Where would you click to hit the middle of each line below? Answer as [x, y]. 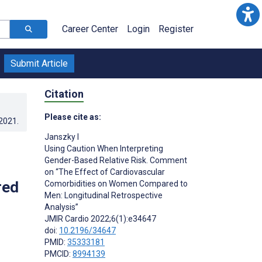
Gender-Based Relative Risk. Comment [116, 160]
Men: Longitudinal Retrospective [104, 195]
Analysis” [61, 207]
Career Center [90, 29]
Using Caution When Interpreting [104, 148]
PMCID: [58, 254]
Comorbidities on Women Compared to [116, 183]
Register [176, 29]
